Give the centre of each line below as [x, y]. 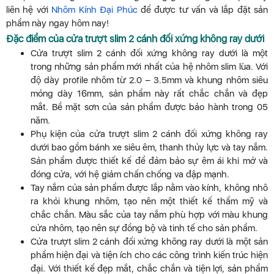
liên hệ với [29, 10]
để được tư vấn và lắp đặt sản [203, 10]
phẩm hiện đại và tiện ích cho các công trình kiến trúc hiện [149, 255]
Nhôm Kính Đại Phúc [94, 10]
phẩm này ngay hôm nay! [57, 24]
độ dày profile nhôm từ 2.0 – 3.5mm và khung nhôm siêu [149, 80]
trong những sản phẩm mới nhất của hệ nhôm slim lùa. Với [149, 67]
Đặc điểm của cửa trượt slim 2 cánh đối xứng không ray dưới [135, 39]
